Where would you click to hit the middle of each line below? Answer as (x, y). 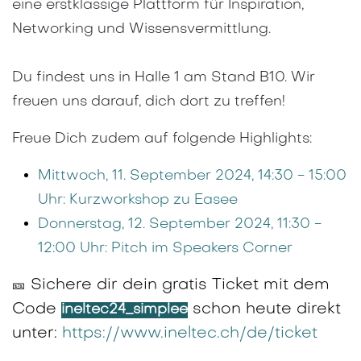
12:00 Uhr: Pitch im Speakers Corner (165, 249)
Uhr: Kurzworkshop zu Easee (138, 201)
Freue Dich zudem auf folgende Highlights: (162, 139)
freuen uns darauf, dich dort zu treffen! (149, 102)
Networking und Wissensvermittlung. (141, 30)
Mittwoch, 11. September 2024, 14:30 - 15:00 (192, 176)
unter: (37, 334)
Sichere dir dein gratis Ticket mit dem (178, 286)
